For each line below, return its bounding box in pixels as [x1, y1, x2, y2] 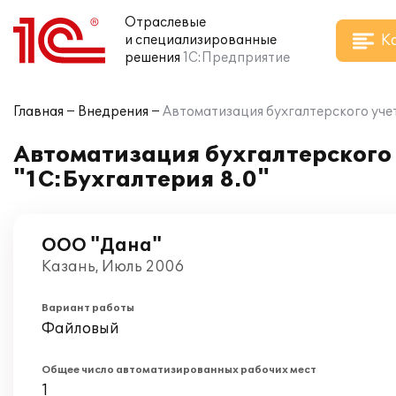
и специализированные [125, 33, 277, 48]
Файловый [42, 320, 119, 338]
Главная [13, 104, 64, 119]
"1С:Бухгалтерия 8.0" [13, 167, 270, 193]
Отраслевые [125, 15, 206, 30]
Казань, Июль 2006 [42, 258, 184, 276]
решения [125, 50, 180, 65]
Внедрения [78, 104, 148, 119]
